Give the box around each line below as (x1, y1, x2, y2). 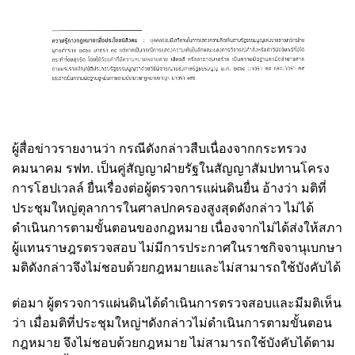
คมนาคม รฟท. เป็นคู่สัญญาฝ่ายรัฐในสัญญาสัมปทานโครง (12, 161, 330, 175)
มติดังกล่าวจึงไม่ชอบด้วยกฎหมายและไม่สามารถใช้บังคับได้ (12, 260, 341, 274)
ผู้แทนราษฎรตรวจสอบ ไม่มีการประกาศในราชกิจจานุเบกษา (12, 240, 342, 254)
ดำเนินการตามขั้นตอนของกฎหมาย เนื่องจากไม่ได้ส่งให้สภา (12, 220, 342, 235)
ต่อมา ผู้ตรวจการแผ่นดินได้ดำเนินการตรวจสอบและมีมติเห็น (12, 296, 342, 310)
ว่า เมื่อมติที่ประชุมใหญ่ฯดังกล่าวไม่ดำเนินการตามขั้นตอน (12, 315, 332, 330)
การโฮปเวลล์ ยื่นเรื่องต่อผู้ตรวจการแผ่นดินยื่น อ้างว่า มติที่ (12, 181, 326, 195)
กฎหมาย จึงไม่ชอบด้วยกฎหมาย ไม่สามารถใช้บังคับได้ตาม (12, 335, 335, 349)
